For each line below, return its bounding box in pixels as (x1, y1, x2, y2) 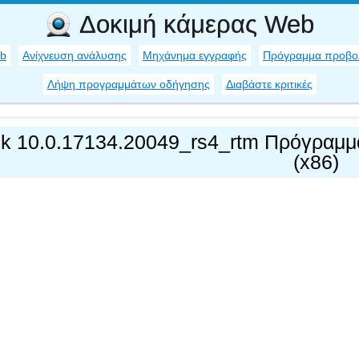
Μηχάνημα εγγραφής (143, 49, 247, 62)
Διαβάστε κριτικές (225, 78, 313, 91)
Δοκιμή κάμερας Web (79, 10, 314, 38)
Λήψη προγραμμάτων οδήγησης (46, 78, 210, 91)
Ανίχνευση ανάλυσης (22, 49, 127, 62)
